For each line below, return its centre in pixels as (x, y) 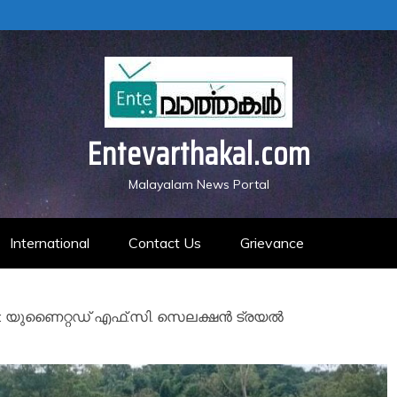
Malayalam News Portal (198, 184)
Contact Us (165, 243)
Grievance (272, 243)
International (50, 243)
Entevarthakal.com (198, 154)
